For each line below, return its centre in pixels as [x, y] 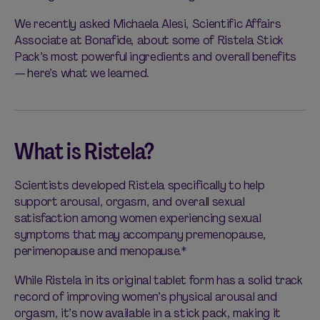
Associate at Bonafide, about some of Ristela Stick [149, 40]
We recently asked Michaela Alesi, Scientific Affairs [148, 24]
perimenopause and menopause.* [102, 251]
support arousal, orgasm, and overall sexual [130, 202]
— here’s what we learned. [82, 73]
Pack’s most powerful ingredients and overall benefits [155, 57]
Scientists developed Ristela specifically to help [140, 185]
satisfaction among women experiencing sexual [138, 218]
